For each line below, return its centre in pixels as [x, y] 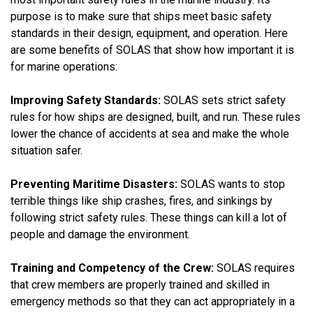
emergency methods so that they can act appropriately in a [153, 301]
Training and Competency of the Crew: [114, 268]
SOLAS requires [256, 268]
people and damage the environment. [100, 234]
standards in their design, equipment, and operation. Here [149, 33]
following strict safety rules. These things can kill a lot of [149, 217]
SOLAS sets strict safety [223, 100]
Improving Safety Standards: [86, 100]
